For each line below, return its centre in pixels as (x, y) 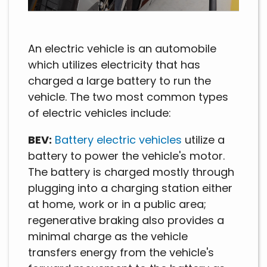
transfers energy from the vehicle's (121, 253)
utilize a (205, 140)
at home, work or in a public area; (117, 204)
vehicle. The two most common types (128, 97)
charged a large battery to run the (119, 81)
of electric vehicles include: (100, 113)
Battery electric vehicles (118, 140)
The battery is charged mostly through (131, 172)
